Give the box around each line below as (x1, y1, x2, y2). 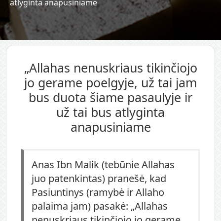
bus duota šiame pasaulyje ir (29, 88, 192, 106)
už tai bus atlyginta (56, 103, 165, 120)
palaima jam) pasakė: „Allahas (32, 199, 168, 213)
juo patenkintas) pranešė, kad (32, 171, 166, 185)
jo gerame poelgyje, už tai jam (24, 74, 197, 91)
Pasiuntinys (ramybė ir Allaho (32, 185, 164, 199)
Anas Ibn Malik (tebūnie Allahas (32, 157, 175, 171)
